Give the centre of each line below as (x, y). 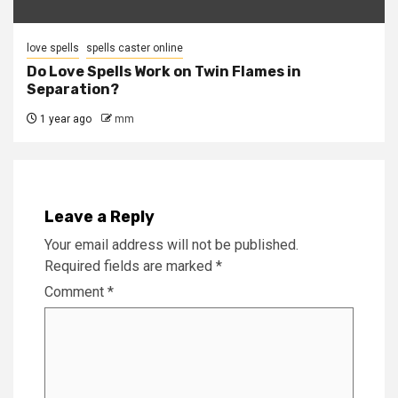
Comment (76, 291)
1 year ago (64, 119)
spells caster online (135, 48)
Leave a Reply (99, 216)
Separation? (73, 89)
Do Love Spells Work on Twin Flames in (164, 71)
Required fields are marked (130, 266)
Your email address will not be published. (171, 244)
